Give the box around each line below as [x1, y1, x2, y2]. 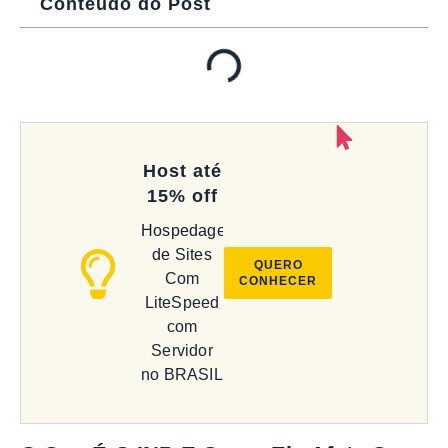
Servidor [151, 341, 213, 359]
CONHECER [239, 273, 317, 288]
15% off [146, 185, 218, 206]
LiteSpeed [144, 293, 220, 311]
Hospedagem [141, 221, 239, 239]
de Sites [152, 245, 212, 263]
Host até [142, 160, 222, 181]
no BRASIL [141, 365, 223, 383]
